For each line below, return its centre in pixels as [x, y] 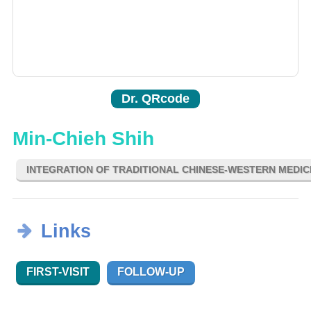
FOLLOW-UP [151, 272]
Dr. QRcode [155, 99]
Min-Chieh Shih [83, 139]
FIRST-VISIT [58, 272]
